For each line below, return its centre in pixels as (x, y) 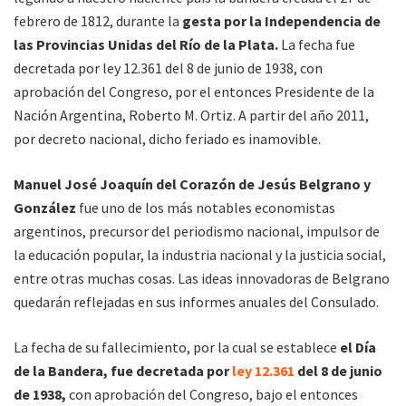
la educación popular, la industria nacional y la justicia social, (200, 255)
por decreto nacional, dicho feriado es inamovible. (167, 139)
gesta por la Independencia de (280, 21)
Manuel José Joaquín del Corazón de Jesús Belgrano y (192, 184)
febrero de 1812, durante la (97, 21)
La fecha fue (317, 45)
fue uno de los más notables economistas (206, 208)
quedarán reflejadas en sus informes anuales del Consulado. (196, 302)
